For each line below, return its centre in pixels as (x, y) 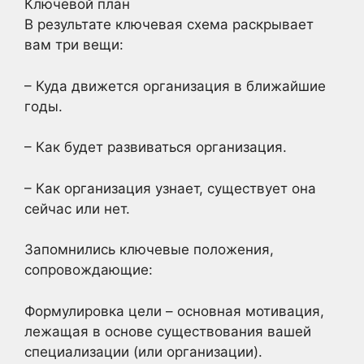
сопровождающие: (89, 270)
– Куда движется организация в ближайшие (175, 86)
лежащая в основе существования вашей (168, 331)
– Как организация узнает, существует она (170, 188)
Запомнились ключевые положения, (149, 249)
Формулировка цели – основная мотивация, (174, 311)
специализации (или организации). (143, 351)
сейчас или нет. (77, 208)
